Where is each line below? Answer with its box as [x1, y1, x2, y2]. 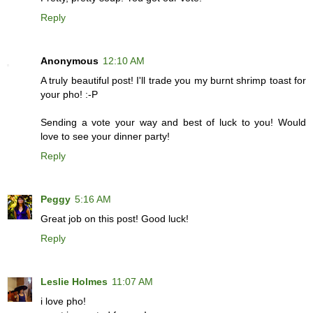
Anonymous [41, 55, 99, 67]
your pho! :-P [41, 89, 98, 101]
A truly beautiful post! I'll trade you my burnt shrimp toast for [41, 75, 306, 87]
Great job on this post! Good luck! [41, 213, 189, 225]
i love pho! [41, 296, 86, 307]
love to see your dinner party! [41, 131, 170, 143]
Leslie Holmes [41, 276, 108, 288]
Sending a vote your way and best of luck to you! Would [41, 117, 306, 129]
